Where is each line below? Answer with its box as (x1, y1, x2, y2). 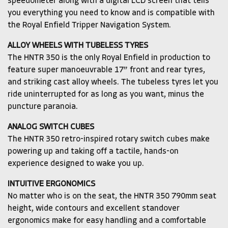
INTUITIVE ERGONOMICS (8, 180, 95, 189)
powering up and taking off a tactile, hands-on (8, 148, 179, 156)
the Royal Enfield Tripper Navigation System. (8, 21, 171, 30)
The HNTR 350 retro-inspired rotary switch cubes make (8, 135, 210, 144)
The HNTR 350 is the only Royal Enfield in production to (8, 54, 210, 63)
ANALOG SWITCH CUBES (8, 123, 94, 132)
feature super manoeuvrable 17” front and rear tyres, (8, 66, 205, 75)
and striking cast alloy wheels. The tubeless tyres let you (8, 78, 218, 87)
